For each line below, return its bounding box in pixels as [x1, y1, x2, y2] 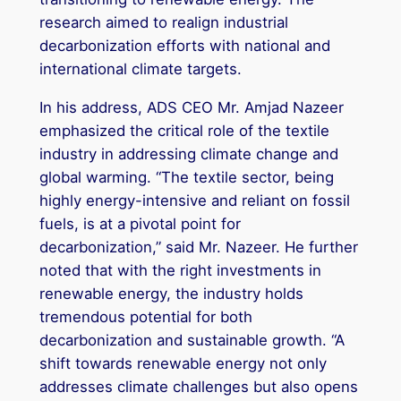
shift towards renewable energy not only [38, 354, 327, 372]
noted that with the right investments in [38, 260, 321, 279]
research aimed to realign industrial [38, 13, 288, 32]
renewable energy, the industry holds [38, 284, 303, 303]
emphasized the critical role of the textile [38, 121, 329, 140]
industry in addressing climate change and [38, 144, 338, 163]
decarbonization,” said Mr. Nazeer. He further [38, 237, 358, 256]
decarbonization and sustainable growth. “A [38, 330, 345, 349]
